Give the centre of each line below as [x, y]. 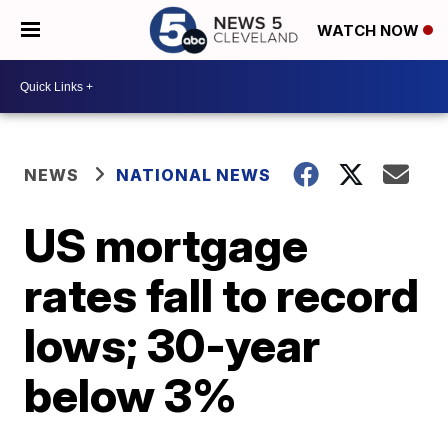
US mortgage [166, 245]
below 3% [131, 395]
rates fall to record [222, 295]
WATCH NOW [370, 31]
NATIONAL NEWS [194, 175]
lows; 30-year [172, 345]
